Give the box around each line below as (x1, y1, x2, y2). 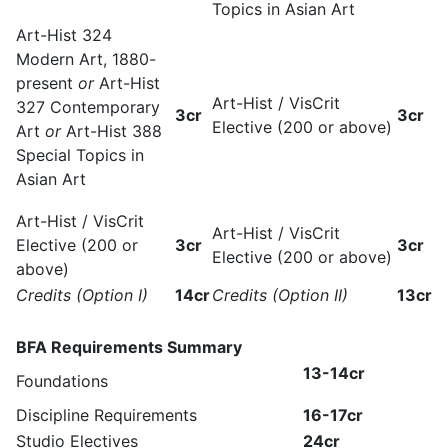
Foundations (16, 371, 108, 391)
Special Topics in (16, 145, 144, 165)
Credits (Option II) (212, 285, 348, 305)
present (16, 73, 73, 93)
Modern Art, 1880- (16, 49, 156, 69)
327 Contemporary (16, 97, 160, 117)
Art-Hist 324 (16, 25, 112, 45)
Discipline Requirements (16, 405, 197, 425)
